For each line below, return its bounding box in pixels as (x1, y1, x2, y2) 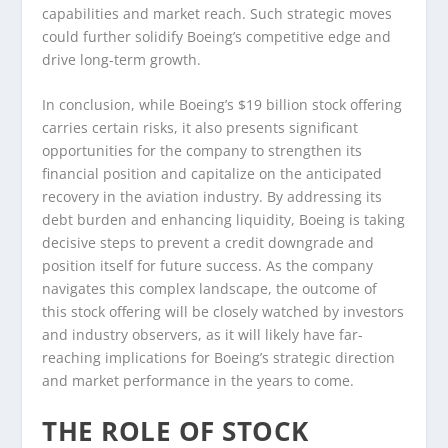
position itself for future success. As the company (42, 256, 374, 276)
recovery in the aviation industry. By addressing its (42, 187, 383, 207)
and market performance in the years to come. (42, 371, 355, 391)
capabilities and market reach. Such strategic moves (42, 3, 393, 23)
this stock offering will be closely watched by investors (42, 302, 405, 322)
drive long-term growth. (42, 49, 202, 69)
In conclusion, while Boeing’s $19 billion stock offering (42, 95, 403, 115)
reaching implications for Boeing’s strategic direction (42, 348, 396, 368)
